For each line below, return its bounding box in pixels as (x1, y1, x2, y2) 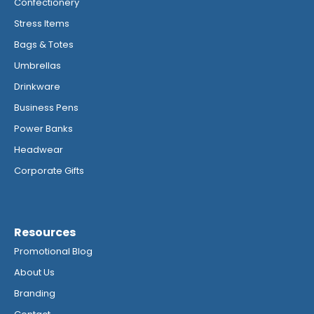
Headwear (14, 143, 63, 157)
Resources (14, 224, 76, 241)
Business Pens (14, 101, 78, 115)
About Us (14, 266, 55, 280)
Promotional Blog (14, 245, 93, 259)
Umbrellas (14, 59, 61, 73)
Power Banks (14, 122, 73, 136)
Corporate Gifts (14, 164, 84, 178)
